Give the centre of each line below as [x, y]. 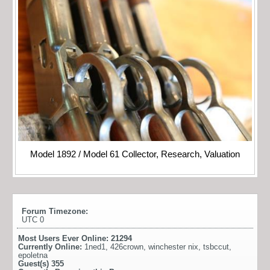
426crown [127, 247]
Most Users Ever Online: [64, 239]
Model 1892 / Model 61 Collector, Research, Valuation [135, 155]
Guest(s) [35, 264]
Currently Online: [51, 247]
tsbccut [216, 247]
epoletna [33, 256]
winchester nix [173, 247]
